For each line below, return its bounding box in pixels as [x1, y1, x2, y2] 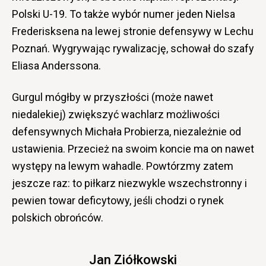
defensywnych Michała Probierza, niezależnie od [12, 125, 241, 138]
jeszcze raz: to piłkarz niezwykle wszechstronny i [12, 176, 247, 189]
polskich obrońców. [12, 211, 103, 224]
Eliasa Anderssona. [12, 59, 101, 72]
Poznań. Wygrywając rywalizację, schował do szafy [12, 42, 254, 55]
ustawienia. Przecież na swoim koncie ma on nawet [12, 142, 254, 155]
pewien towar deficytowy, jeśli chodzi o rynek [12, 194, 224, 207]
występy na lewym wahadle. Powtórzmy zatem [12, 159, 233, 172]
